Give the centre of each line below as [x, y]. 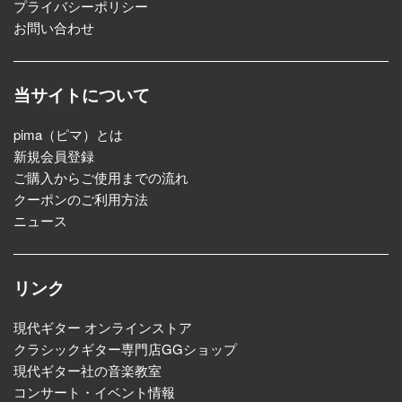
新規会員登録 [54, 156]
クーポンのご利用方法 [81, 199]
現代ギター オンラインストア [103, 328]
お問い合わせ [54, 28]
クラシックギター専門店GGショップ [125, 349]
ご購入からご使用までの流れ [101, 178]
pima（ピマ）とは [68, 135]
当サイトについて [82, 95]
